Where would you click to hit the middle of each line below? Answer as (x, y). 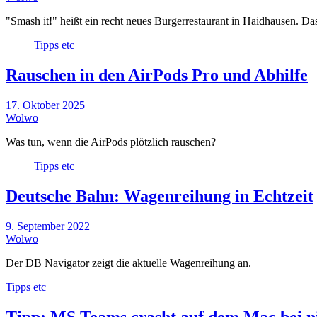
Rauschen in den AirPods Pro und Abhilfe (157, 75)
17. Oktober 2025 (45, 105)
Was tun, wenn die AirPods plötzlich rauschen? (111, 142)
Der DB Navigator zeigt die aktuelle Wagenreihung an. (128, 263)
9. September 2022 (48, 226)
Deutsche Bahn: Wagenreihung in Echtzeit (160, 196)
